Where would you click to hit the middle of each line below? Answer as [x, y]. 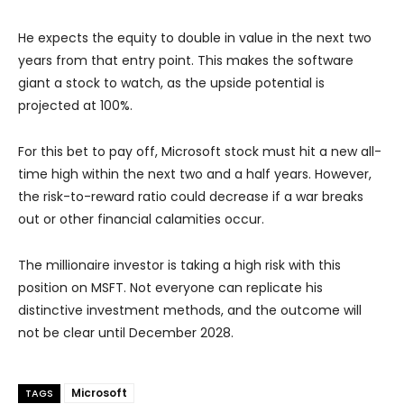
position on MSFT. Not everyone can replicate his [170, 287]
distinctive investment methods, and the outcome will [190, 310]
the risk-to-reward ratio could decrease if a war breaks [191, 196]
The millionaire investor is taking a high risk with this [179, 265]
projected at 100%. [75, 105]
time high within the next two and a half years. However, [195, 174]
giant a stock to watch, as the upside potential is [171, 83]
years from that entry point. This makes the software [186, 60]
